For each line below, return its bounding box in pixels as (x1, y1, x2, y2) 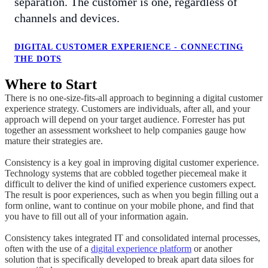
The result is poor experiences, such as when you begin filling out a (5, 189, 258, 200)
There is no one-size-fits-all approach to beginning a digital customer (5, 92, 263, 103)
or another (191, 243, 232, 254)
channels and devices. (14, 11, 120, 25)
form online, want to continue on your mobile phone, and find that (5, 200, 254, 211)
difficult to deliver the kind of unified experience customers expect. (5, 178, 256, 189)
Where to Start (5, 76, 97, 92)
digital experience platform (91, 243, 191, 254)
